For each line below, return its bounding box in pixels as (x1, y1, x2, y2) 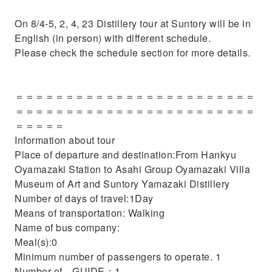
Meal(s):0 (15, 235, 58, 249)
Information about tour (15, 133, 115, 147)
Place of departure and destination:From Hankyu (15, 148, 236, 161)
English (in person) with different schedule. (15, 31, 211, 45)
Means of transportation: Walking (15, 206, 165, 220)
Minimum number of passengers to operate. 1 (15, 250, 221, 263)
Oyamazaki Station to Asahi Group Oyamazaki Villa (15, 162, 250, 176)
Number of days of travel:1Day (15, 191, 154, 205)
